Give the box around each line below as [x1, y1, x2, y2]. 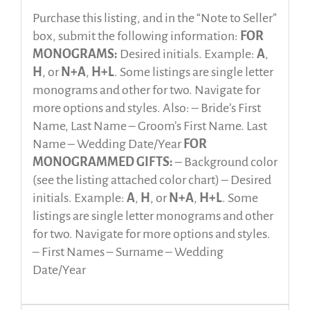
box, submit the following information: [32, 29, 240, 44]
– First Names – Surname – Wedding [32, 245, 224, 259]
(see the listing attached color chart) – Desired [32, 173, 271, 188]
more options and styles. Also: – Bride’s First [32, 101, 261, 116]
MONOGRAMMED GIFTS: [32, 155, 173, 170]
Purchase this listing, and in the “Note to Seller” [32, 11, 277, 26]
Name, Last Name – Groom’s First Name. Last [32, 119, 267, 134]
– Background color [172, 155, 277, 170]
